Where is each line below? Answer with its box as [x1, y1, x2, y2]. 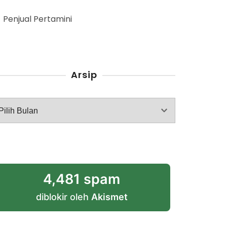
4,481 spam [43, 171, 120, 187]
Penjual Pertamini [3, 13, 72, 25]
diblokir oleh [35, 192, 91, 202]
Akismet [91, 192, 128, 202]
